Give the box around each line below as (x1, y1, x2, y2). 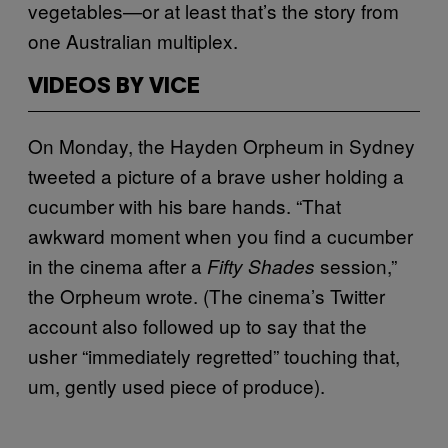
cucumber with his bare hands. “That (28, 191, 341, 219)
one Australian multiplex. (28, 26, 238, 54)
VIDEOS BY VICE (28, 76, 200, 97)
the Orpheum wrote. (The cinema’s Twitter (28, 281, 385, 309)
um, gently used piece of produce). (28, 371, 325, 399)
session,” (315, 251, 397, 279)
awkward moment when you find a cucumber (28, 221, 413, 249)
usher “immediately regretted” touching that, (28, 341, 400, 369)
